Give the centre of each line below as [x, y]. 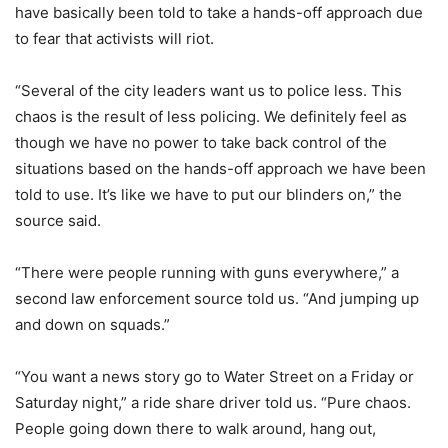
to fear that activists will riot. [114, 39]
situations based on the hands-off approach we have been [220, 169]
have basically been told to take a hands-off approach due [219, 13]
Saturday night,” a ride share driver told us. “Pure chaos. [213, 403]
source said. [58, 221]
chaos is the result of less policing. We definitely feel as [211, 117]
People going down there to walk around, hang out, [195, 429]
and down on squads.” [92, 325]
